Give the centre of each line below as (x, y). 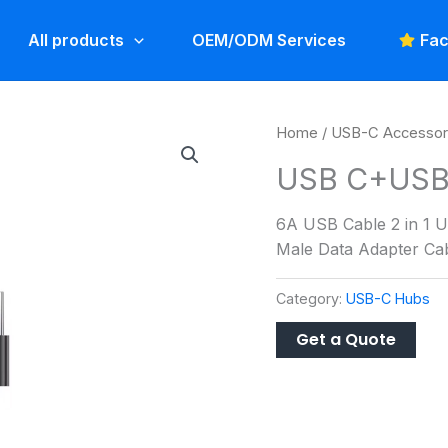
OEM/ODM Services (269, 39)
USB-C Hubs (388, 298)
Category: (311, 298)
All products (76, 39)
